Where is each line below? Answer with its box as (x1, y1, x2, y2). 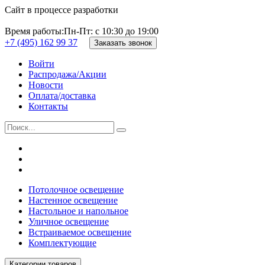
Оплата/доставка (28, 91, 96, 101)
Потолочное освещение (28, 185, 124, 195)
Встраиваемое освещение (28, 227, 131, 237)
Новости (28, 80, 63, 90)
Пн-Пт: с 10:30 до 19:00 (64, 26, 159, 36)
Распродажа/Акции (28, 69, 106, 79)
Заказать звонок (94, 38, 152, 47)
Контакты (28, 101, 68, 111)
